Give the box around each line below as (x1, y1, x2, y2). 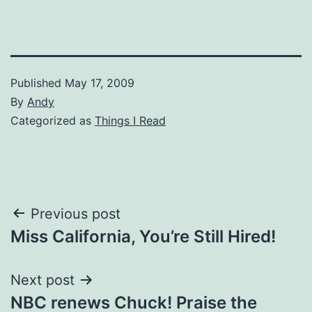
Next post (10, 271, 75, 288)
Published (10, 75, 65, 90)
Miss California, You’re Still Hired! (10, 226, 276, 247)
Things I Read (95, 113, 166, 127)
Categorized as (10, 113, 95, 127)
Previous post (31, 205, 120, 222)
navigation (10, 233, 132, 265)
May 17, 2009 (65, 75, 134, 90)
